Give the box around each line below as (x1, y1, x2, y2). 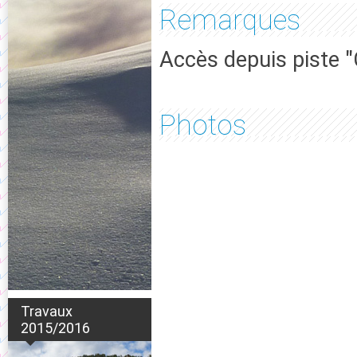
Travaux (21, 303, 73, 320)
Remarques (159, 3, 300, 37)
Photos (159, 108, 246, 142)
